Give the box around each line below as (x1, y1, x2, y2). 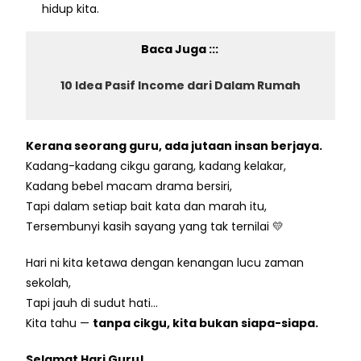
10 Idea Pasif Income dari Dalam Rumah (60, 77, 301, 93)
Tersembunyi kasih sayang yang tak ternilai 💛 (26, 218, 284, 234)
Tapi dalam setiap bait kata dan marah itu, (26, 197, 268, 214)
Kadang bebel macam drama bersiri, (26, 177, 233, 194)
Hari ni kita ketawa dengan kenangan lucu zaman (26, 254, 305, 271)
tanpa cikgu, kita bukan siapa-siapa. (93, 314, 319, 331)
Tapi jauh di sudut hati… (26, 294, 159, 311)
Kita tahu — (26, 314, 93, 331)
